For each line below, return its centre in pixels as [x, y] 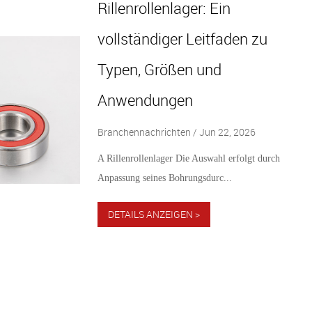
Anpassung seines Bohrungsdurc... [164, 178]
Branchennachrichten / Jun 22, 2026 [176, 132]
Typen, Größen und [159, 69]
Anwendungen [145, 100]
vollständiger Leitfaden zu [182, 38]
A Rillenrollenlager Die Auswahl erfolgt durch [188, 158]
